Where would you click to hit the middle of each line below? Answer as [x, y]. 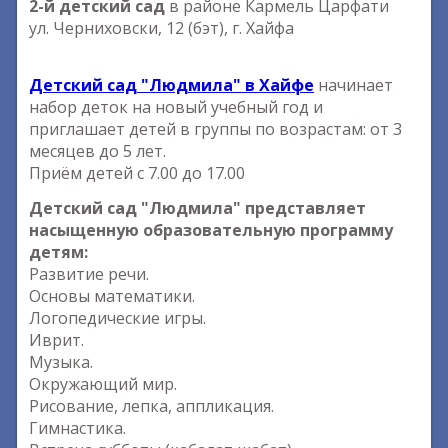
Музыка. [61, 362]
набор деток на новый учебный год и [176, 107]
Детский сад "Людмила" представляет [197, 208]
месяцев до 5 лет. [97, 151]
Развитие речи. [89, 274]
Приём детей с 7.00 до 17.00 [137, 173]
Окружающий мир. [103, 384]
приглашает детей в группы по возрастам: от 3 [215, 129]
